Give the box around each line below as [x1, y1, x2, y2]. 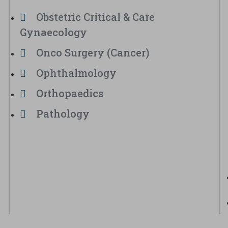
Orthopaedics [36, 87, 103, 100]
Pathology [36, 107, 90, 120]
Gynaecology [19, 25, 87, 39]
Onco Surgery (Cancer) [36, 46, 149, 59]
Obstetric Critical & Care [36, 10, 155, 23]
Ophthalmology [36, 66, 117, 79]
